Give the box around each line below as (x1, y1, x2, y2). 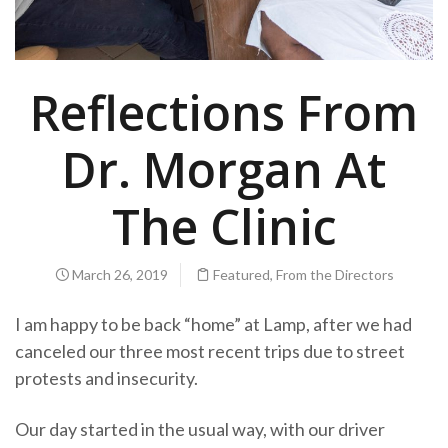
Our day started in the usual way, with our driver (15, 418, 385, 441)
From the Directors (275, 266, 394, 284)
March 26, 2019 (68, 266, 168, 284)
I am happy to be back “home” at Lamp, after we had (15, 313, 412, 336)
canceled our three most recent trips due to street (15, 340, 405, 363)
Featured (212, 266, 270, 284)
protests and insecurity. (15, 367, 198, 390)
